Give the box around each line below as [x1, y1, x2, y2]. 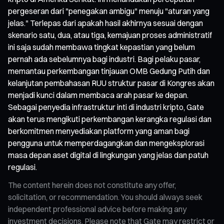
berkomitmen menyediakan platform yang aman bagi [8, 125, 189, 136]
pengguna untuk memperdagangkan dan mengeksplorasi [8, 137, 204, 148]
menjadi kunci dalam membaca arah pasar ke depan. [8, 89, 188, 100]
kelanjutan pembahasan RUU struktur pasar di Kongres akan [8, 77, 214, 88]
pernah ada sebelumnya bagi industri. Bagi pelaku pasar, [8, 53, 200, 64]
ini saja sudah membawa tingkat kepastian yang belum [8, 41, 195, 52]
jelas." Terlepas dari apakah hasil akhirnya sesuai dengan [8, 17, 203, 28]
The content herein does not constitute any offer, [8, 179, 176, 190]
